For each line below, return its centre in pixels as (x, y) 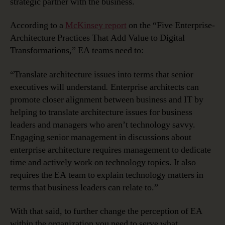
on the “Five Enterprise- (171, 26)
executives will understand (58, 87)
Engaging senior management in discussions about (101, 137)
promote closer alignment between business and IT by (107, 99)
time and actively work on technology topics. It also (103, 162)
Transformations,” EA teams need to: (77, 51)
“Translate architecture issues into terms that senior (102, 74)
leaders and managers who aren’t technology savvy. (103, 125)
